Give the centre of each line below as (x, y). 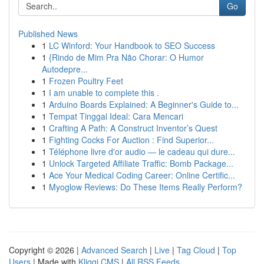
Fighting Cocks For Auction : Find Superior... (131, 140)
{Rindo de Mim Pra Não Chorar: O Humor (126, 57)
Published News (48, 34)
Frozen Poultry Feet (86, 81)
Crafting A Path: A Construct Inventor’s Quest (133, 128)
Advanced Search (114, 250)
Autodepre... (65, 69)
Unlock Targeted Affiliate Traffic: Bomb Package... (141, 163)
